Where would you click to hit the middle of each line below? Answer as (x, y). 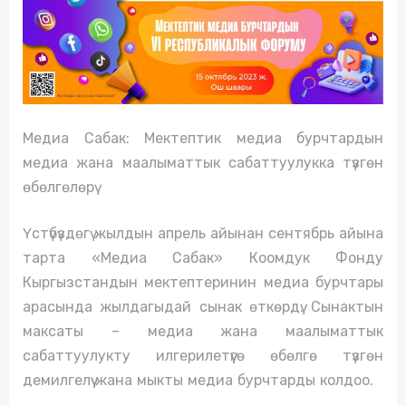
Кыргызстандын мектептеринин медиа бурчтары (203, 283)
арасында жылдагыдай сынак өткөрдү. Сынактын (203, 307)
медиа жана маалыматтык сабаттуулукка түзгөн (203, 163)
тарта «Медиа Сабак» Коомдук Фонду (203, 258)
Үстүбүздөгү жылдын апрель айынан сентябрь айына (203, 234)
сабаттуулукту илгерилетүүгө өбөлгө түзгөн (203, 356)
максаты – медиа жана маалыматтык (203, 332)
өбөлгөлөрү (58, 188)
